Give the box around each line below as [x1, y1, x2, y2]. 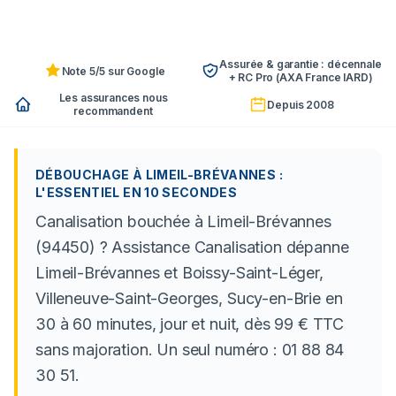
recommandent [73, 104, 153, 118]
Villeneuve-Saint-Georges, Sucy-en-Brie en [35, 289, 343, 308]
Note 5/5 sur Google [61, 64, 165, 78]
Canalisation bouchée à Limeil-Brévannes [35, 212, 331, 231]
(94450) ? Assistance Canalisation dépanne [35, 238, 349, 256]
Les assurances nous [58, 91, 168, 104]
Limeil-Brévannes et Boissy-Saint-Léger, [35, 263, 324, 282]
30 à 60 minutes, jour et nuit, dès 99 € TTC [35, 315, 345, 333]
